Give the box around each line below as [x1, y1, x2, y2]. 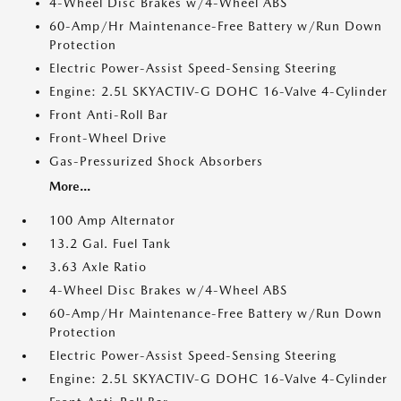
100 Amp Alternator [49, 213, 175, 227]
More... [49, 179, 90, 193]
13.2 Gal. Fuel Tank [49, 236, 171, 251]
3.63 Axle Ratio [49, 260, 147, 274]
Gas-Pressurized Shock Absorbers [49, 154, 263, 168]
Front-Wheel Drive [49, 131, 166, 145]
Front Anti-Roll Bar [49, 107, 168, 122]
